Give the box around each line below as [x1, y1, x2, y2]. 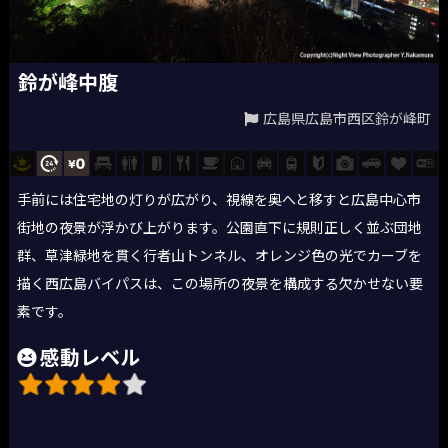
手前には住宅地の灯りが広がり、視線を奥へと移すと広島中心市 [17, 190, 422, 208]
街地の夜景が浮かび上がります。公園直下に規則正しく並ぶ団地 [17, 218, 423, 236]
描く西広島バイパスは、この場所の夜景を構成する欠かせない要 [17, 274, 424, 292]
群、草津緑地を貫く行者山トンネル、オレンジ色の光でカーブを [17, 246, 423, 264]
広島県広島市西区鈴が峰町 [262, 110, 431, 128]
